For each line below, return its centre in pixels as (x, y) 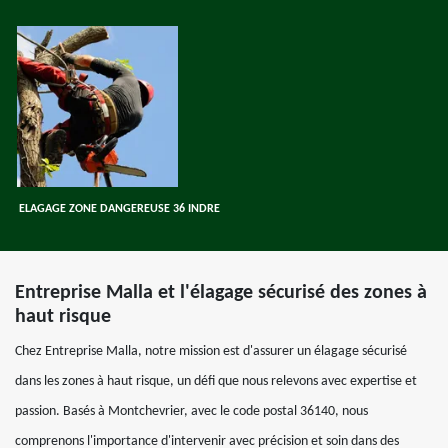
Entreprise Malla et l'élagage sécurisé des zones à (221, 293)
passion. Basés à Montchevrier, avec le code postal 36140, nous (191, 411)
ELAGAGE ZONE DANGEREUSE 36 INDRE (119, 209)
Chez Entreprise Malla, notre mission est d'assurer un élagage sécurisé (211, 351)
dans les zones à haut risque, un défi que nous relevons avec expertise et (216, 381)
